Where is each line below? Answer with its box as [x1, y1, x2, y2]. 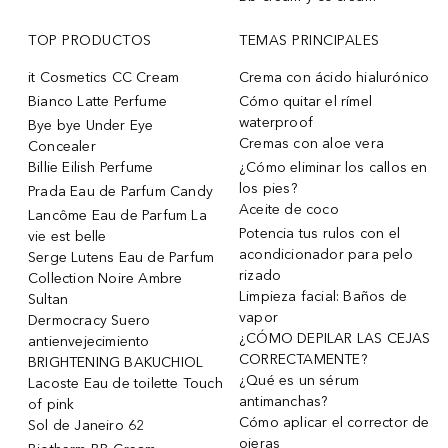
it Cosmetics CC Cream [28, 68, 180, 86]
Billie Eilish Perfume [28, 158, 154, 176]
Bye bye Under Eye [28, 116, 154, 134]
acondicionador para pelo [239, 245, 413, 263]
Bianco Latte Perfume [28, 92, 167, 110]
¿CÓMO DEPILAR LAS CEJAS [239, 329, 431, 347]
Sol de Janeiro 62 [28, 416, 145, 434]
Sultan [28, 290, 69, 308]
